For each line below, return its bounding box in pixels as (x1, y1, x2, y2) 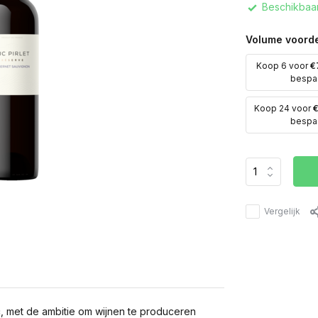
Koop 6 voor (256, 60, 311, 72)
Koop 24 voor (254, 103, 314, 114)
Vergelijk (263, 206, 300, 217)
